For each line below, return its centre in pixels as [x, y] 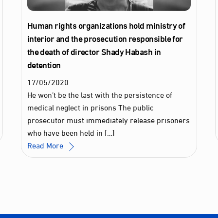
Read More [45, 145]
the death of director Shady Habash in [94, 51]
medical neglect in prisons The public [90, 107]
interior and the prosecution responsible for [105, 38]
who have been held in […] [71, 132]
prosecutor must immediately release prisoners [108, 120]
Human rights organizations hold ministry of [106, 25]
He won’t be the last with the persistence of [100, 94]
